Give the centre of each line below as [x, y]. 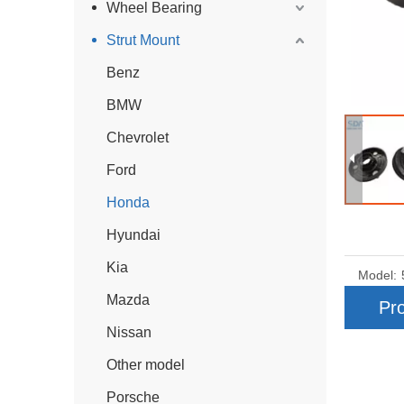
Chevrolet [138, 138]
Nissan [129, 332]
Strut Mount [143, 40]
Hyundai [133, 235]
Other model [146, 365]
